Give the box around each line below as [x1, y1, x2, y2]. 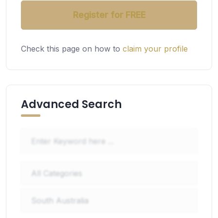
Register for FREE [73, 10, 145, 20]
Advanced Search [21, 97, 122, 112]
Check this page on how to [21, 44, 123, 54]
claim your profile [123, 44, 188, 54]
